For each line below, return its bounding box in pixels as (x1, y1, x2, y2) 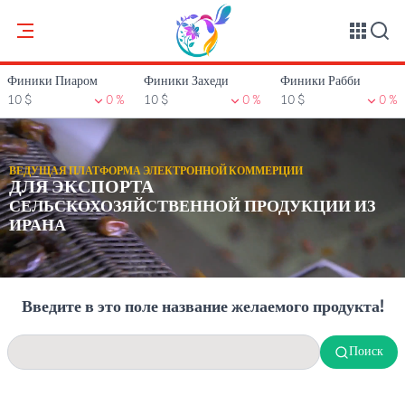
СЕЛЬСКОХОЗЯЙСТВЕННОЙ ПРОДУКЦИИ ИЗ (9, 194, 376, 219)
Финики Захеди (144, 72, 229, 90)
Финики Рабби (280, 72, 361, 90)
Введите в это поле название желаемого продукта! (21, 296, 384, 319)
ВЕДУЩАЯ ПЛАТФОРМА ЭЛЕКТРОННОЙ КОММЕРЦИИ (9, 163, 303, 179)
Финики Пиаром (7, 72, 98, 90)
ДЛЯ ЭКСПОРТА (9, 174, 154, 201)
